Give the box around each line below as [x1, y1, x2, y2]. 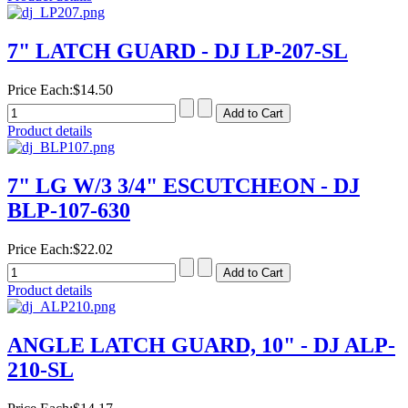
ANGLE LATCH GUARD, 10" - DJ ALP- [7, 332, 395, 357]
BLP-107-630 [7, 199, 130, 223]
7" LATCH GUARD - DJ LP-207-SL [7, 39, 348, 64]
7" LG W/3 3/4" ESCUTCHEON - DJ [7, 174, 360, 199]
